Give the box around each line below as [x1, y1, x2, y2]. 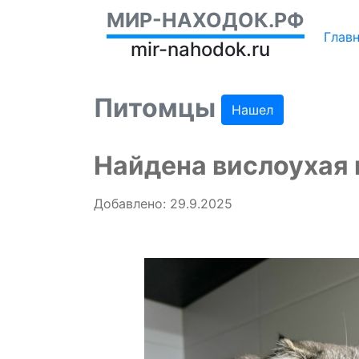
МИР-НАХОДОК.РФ [107, 8, 305, 32]
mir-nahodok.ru [131, 38, 270, 61]
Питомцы [94, 92, 221, 123]
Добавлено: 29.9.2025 [94, 196, 232, 212]
